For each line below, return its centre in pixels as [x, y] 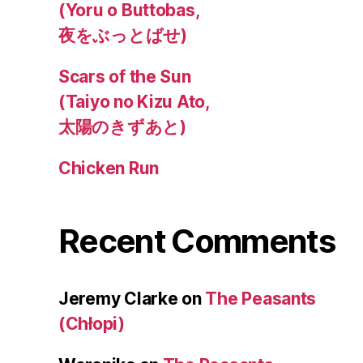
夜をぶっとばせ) [123, 36]
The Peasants [261, 299]
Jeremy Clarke [118, 299]
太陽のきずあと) [122, 127]
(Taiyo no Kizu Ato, [134, 102]
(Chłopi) [92, 324]
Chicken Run [109, 169]
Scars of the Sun [125, 77]
